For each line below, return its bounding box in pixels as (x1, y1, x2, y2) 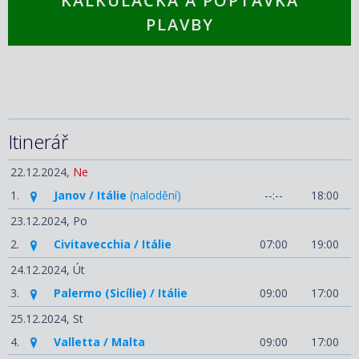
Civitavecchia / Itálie (54, 236, 171, 252)
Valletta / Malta (54, 333, 145, 349)
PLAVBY (145, 14, 214, 36)
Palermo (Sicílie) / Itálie (54, 284, 188, 301)
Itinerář (8, 128, 68, 155)
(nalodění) (127, 188, 181, 204)
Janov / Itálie (54, 188, 127, 204)
